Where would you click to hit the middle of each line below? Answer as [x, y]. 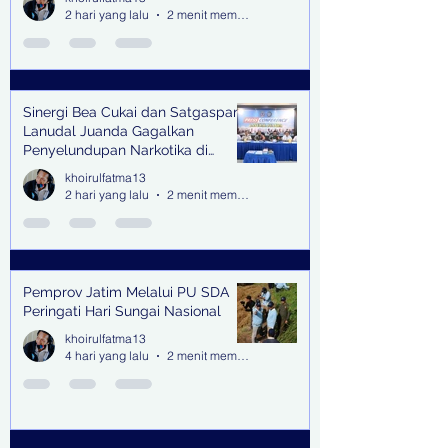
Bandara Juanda [76, 169]
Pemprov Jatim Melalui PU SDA [126, 292]
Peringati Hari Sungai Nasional [122, 311]
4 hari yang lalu [107, 356]
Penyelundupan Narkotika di [115, 150]
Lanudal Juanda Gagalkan [108, 131]
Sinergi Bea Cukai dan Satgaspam [134, 112]
